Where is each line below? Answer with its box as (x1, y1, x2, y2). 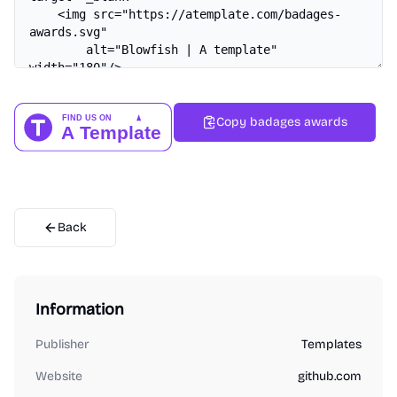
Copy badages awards (216, 114, 347, 130)
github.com (298, 369, 362, 385)
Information (35, 300, 124, 320)
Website (35, 369, 82, 385)
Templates (301, 337, 362, 353)
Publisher (35, 337, 90, 353)
